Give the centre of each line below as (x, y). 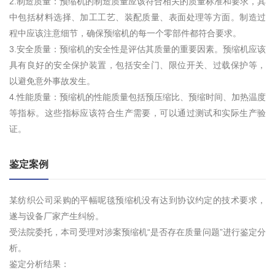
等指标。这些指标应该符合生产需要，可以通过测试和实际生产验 (137, 113)
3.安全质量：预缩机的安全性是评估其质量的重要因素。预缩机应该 (137, 49)
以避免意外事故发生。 (52, 81)
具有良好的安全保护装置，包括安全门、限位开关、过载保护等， (137, 65)
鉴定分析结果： (39, 264)
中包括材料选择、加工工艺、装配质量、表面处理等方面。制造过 (137, 17)
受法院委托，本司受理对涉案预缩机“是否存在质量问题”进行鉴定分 (137, 232)
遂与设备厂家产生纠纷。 (56, 216)
